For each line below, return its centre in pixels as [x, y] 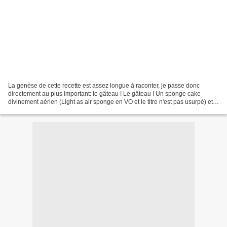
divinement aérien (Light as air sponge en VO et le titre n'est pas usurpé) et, [111, 102]
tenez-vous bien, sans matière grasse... [62, 110]
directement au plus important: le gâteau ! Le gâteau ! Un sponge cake [104, 93]
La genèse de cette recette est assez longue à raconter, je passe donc [104, 85]
